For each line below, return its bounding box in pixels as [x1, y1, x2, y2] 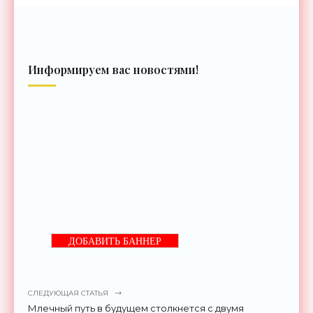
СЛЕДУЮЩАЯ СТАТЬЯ [28, 288, 108, 298]
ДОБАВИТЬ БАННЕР [68, 235, 161, 247]
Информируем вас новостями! [28, 61, 198, 77]
